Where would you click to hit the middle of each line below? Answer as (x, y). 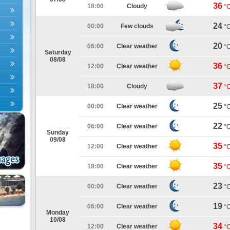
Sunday (58, 132)
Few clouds (137, 26)
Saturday (58, 52)
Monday (58, 213)
